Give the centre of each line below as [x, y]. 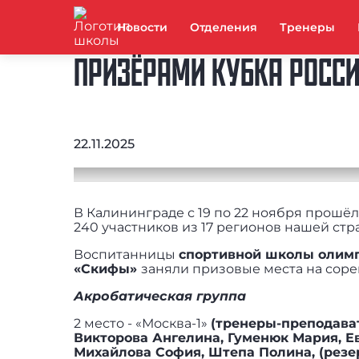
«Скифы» [107, 268]
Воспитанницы [126, 254]
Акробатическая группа [160, 296]
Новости [142, 27]
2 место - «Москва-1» [142, 323]
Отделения [224, 27]
